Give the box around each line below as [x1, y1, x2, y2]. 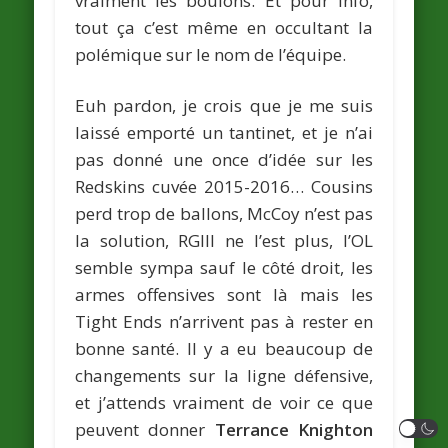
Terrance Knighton [214, 418, 373, 441]
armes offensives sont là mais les [75, 283, 373, 306]
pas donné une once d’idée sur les [75, 148, 373, 171]
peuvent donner [75, 418, 215, 441]
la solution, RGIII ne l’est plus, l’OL [75, 229, 373, 252]
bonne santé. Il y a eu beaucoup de [75, 337, 373, 360]
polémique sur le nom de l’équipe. [75, 43, 347, 66]
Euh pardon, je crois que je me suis [75, 94, 373, 117]
